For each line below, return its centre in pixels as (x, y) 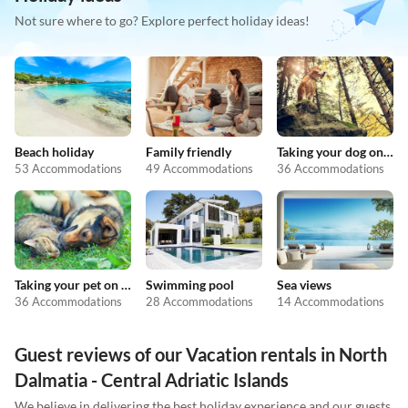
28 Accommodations (199, 302)
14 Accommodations (331, 302)
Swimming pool (190, 285)
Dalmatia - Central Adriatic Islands (152, 380)
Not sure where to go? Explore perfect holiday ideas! (162, 21)
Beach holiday (54, 151)
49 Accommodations (199, 168)
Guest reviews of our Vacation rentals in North (201, 355)
